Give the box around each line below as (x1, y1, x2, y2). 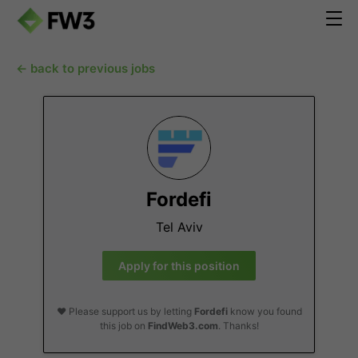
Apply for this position (118, 259, 240, 272)
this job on (99, 320, 148, 332)
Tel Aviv (155, 219, 203, 235)
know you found (227, 305, 302, 317)
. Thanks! (217, 320, 259, 332)
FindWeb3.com (147, 320, 218, 332)
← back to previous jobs (16, 61, 155, 76)
